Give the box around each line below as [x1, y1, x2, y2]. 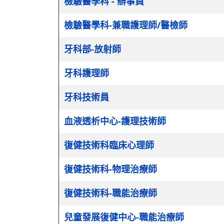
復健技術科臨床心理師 [64, 138, 154, 151]
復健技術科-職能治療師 [64, 186, 157, 199]
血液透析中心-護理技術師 [64, 114, 166, 127]
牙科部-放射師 [64, 42, 121, 55]
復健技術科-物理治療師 [64, 162, 157, 175]
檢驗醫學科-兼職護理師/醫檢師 [64, 18, 187, 31]
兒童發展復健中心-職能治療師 [64, 210, 184, 223]
